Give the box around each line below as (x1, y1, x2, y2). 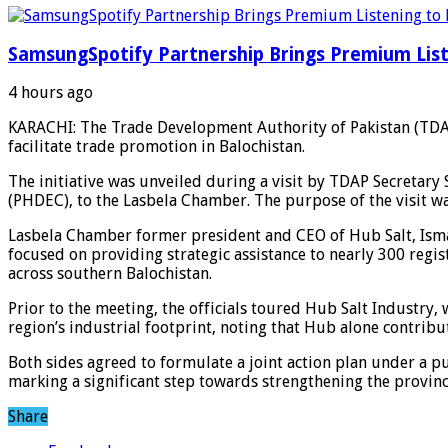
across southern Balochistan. (8, 264, 216, 284)
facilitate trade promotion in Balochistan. (8, 137, 309, 157)
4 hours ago (8, 83, 93, 103)
